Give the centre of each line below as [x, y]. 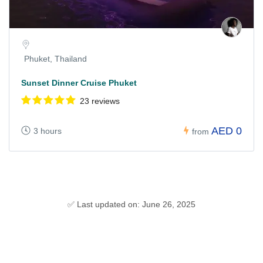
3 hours [48, 131]
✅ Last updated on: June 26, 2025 [131, 204]
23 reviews [100, 101]
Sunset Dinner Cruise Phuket [79, 83]
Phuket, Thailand [55, 59]
